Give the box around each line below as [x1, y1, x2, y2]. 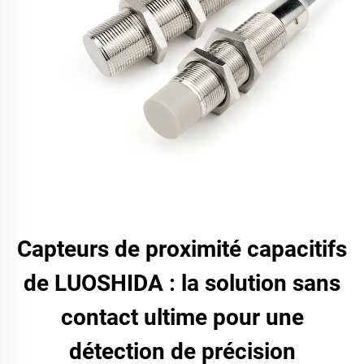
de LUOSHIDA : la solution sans [24, 270, 340, 297]
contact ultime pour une [60, 304, 304, 331]
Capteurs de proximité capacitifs [17, 236, 347, 262]
